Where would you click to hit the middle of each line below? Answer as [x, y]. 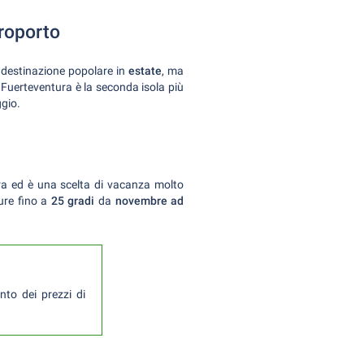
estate [145, 71]
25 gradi [73, 201]
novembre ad [149, 201]
